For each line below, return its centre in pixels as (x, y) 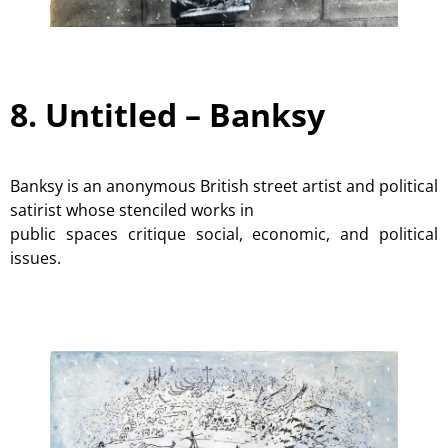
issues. (35, 258)
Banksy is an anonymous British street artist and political (224, 186)
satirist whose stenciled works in (132, 210)
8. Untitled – (109, 115)
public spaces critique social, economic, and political (224, 234)
